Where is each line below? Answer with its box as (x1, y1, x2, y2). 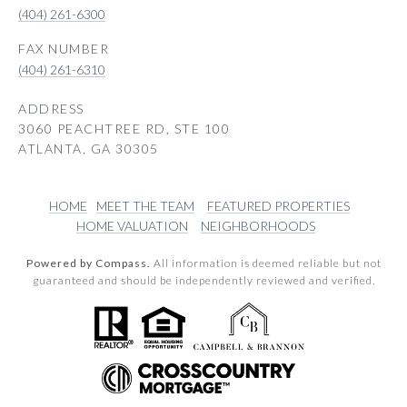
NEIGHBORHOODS (200, 218, 315, 234)
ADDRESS (18, 101, 84, 117)
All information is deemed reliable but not (150, 256, 382, 271)
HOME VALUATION (75, 218, 188, 234)
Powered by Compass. (25, 256, 151, 271)
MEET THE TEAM (95, 198, 194, 214)
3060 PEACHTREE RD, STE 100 (18, 121, 230, 137)
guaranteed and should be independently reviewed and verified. (32, 273, 375, 288)
